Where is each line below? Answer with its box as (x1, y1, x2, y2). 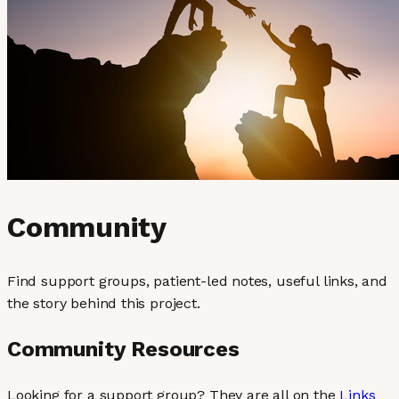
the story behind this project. (7, 294, 200, 312)
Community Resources (7, 336, 240, 362)
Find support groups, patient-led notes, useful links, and (7, 272, 387, 289)
